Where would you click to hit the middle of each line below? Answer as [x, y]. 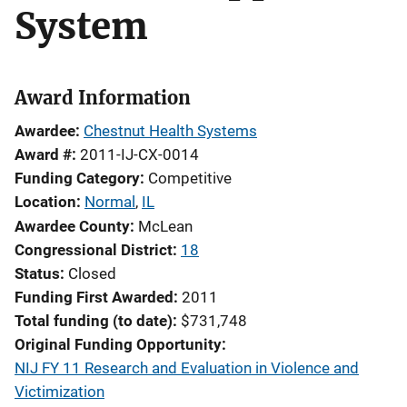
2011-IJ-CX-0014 [139, 154]
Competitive [190, 178]
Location [45, 202]
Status [37, 273]
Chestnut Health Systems [170, 131]
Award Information [103, 98]
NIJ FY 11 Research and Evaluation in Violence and [187, 368]
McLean [165, 226]
